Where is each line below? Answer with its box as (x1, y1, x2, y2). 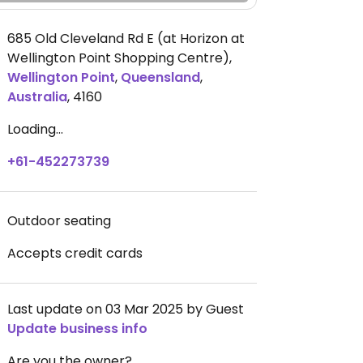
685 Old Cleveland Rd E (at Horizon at (7, 29, 245, 48)
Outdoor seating (7, 211, 111, 230)
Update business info (7, 319, 147, 338)
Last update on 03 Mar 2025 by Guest (7, 300, 244, 318)
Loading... (7, 120, 63, 139)
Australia (7, 88, 67, 106)
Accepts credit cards (7, 244, 143, 263)
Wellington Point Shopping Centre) (7, 49, 229, 67)
